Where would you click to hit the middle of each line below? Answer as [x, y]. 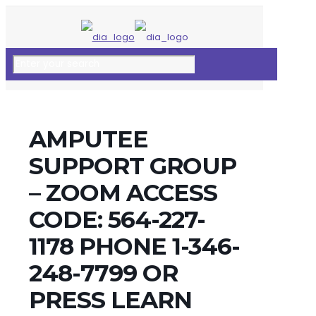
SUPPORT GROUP [132, 166]
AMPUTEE [88, 139]
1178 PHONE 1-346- [134, 246]
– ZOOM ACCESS [123, 193]
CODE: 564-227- [117, 219]
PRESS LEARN [110, 300]
